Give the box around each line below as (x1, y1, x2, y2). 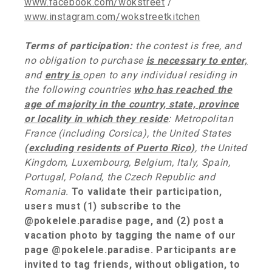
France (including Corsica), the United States (24, 127, 231, 139)
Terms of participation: (24, 40, 136, 52)
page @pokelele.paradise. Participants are (24, 244, 237, 256)
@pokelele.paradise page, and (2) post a (24, 215, 224, 226)
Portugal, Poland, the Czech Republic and (24, 171, 216, 183)
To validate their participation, (71, 186, 222, 197)
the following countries (24, 84, 134, 95)
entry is (44, 69, 83, 81)
